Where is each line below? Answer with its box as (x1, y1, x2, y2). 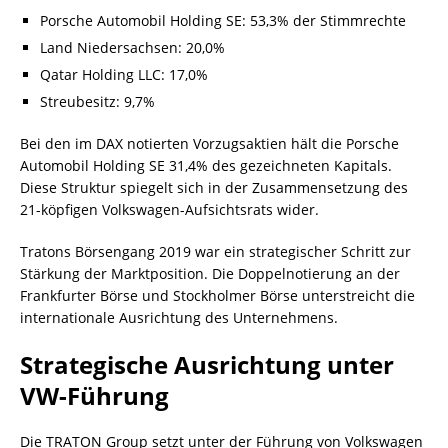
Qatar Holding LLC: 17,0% (40, 64, 208, 84)
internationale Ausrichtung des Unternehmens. (20, 307, 338, 327)
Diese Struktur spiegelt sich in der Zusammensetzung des (20, 177, 408, 197)
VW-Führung (20, 378, 169, 412)
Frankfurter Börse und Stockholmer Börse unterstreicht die (20, 285, 415, 305)
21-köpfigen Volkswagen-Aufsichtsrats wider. (20, 199, 319, 219)
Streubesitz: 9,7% (40, 91, 155, 111)
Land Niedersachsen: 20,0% (40, 37, 225, 57)
